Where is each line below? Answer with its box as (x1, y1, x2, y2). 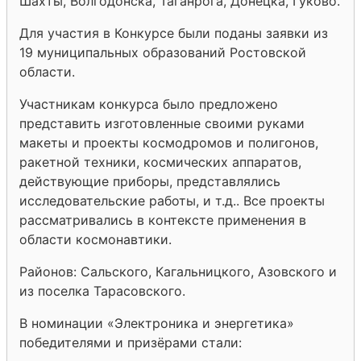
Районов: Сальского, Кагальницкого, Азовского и (19, 263, 337, 280)
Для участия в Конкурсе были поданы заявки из (19, 24, 328, 41)
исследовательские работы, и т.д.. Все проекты (19, 192, 325, 209)
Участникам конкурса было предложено (19, 95, 278, 112)
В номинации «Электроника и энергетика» (19, 314, 294, 331)
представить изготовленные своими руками (19, 114, 305, 131)
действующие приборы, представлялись (19, 172, 280, 189)
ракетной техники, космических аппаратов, (19, 153, 301, 170)
